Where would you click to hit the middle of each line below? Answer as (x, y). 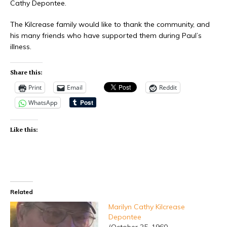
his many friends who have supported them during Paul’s (106, 36)
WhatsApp (43, 103)
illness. (21, 47)
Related (22, 192)
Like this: (24, 130)
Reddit (168, 88)
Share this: (26, 72)
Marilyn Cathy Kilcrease (147, 207)
